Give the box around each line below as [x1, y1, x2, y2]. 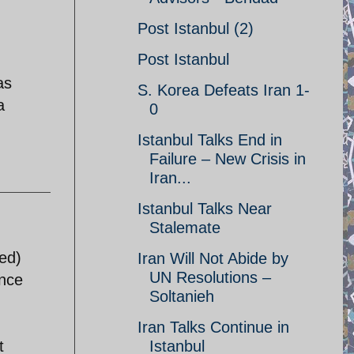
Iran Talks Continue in [137, 318, 289, 336]
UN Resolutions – [149, 269, 271, 286]
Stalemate [149, 219, 220, 236]
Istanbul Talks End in [137, 131, 282, 149]
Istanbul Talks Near [137, 200, 272, 217]
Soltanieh [149, 288, 214, 305]
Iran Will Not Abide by [137, 250, 288, 267]
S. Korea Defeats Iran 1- [137, 81, 310, 99]
